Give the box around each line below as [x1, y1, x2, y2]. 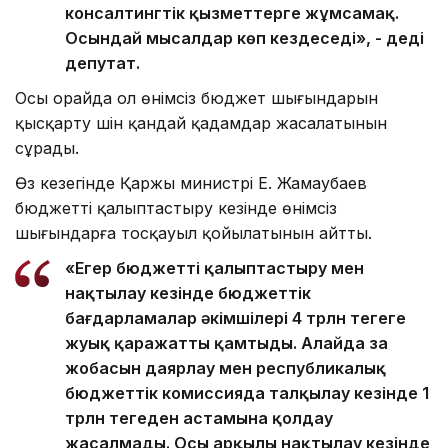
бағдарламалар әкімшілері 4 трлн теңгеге [65, 307, 406, 328]
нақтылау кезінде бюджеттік [65, 282, 311, 303]
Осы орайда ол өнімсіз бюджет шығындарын [15, 87, 378, 108]
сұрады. [15, 137, 79, 158]
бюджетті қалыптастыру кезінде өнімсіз [15, 197, 337, 218]
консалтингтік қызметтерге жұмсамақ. [65, 2, 399, 23]
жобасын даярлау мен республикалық [65, 357, 386, 378]
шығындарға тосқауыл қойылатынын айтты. [15, 222, 372, 243]
